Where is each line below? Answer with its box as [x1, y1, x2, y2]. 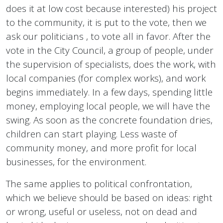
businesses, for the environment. [6, 155, 146, 168]
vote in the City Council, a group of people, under [6, 44, 214, 57]
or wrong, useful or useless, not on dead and [6, 205, 197, 218]
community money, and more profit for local [6, 141, 197, 154]
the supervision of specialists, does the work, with [6, 58, 216, 71]
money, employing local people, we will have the [6, 100, 210, 112]
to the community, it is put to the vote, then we [6, 16, 207, 29]
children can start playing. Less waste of [6, 127, 177, 140]
